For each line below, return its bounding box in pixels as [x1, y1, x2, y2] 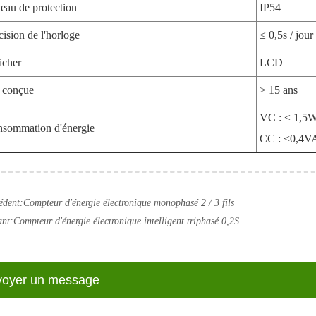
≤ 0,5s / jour [260, 29, 314, 42]
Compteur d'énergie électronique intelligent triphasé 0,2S [13, 216, 240, 227]
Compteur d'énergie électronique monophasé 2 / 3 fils [23, 197, 235, 209]
